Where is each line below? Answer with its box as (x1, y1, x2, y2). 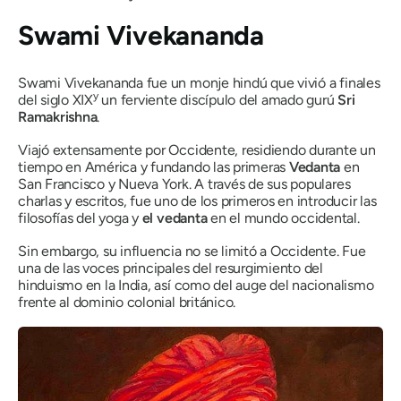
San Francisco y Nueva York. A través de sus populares (18, 175, 351, 192)
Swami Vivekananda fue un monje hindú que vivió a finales (18, 73, 380, 91)
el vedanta (141, 209, 208, 226)
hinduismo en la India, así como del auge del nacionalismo (18, 276, 374, 294)
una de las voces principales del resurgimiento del (18, 259, 324, 277)
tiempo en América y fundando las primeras (18, 158, 289, 175)
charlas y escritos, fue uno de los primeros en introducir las (18, 192, 377, 209)
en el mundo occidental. (207, 209, 360, 226)
